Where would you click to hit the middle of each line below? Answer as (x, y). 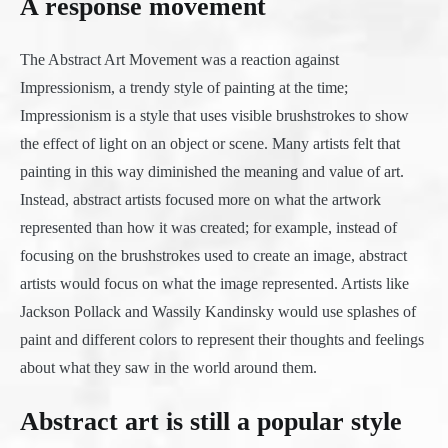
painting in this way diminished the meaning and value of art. (212, 172)
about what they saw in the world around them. (168, 368)
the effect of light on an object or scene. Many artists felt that (210, 144)
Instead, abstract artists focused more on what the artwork (200, 200)
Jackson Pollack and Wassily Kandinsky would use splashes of (218, 312)
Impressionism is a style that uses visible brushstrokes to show (214, 116)
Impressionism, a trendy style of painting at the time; (184, 88)
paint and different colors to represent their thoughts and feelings (222, 340)
